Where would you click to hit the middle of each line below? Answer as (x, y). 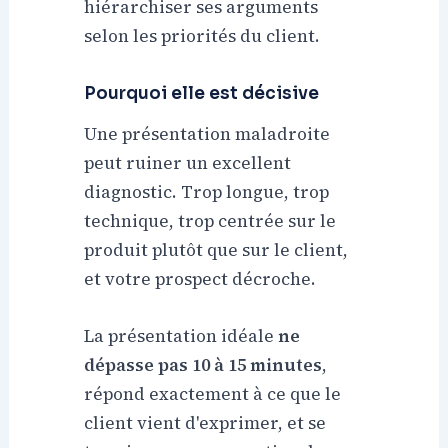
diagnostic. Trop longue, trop (207, 192)
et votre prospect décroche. (200, 279)
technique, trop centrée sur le (210, 221)
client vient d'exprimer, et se (205, 422)
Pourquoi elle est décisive (202, 94)
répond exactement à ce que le (213, 393)
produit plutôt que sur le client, (216, 250)
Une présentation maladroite (207, 134)
